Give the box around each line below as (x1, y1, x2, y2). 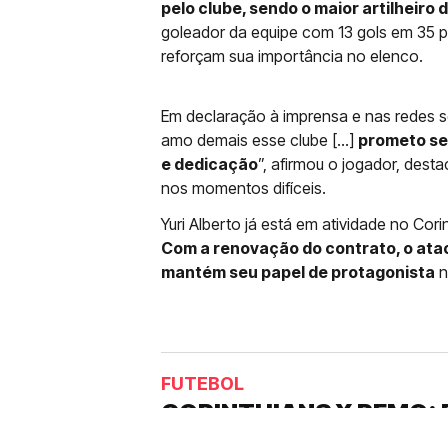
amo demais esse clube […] (161, 130, 358, 150)
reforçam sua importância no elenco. (161, 46, 423, 66)
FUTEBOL (161, 373, 244, 394)
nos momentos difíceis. (161, 178, 326, 198)
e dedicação (161, 154, 258, 174)
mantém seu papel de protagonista (161, 262, 435, 282)
